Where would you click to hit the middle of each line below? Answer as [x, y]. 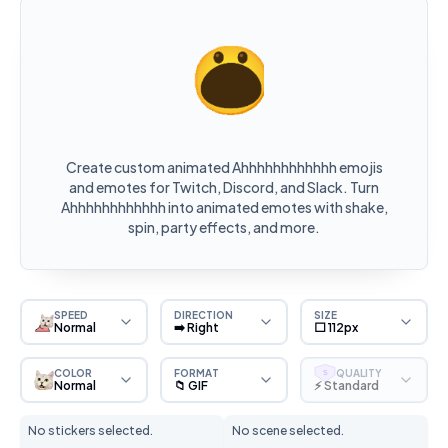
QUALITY [359, 372]
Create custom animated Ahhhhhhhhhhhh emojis [224, 167]
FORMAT [196, 372]
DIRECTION [203, 314]
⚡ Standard [346, 385]
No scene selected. [288, 430]
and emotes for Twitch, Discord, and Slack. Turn [224, 187]
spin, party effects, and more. [224, 227]
